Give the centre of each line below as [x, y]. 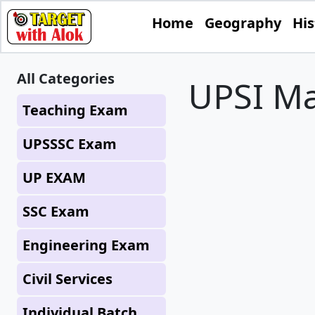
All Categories [66, 78]
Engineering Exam [86, 245]
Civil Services [67, 279]
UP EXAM [54, 178]
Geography [243, 23]
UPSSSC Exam [70, 144]
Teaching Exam [75, 110]
